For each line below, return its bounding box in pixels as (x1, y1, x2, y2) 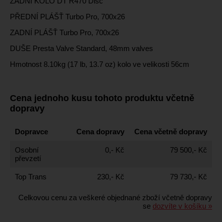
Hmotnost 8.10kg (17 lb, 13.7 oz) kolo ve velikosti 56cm (10, 60, 189, 69)
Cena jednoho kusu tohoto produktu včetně (10, 93, 194, 103)
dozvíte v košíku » (153, 202, 212, 211)
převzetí (15, 154, 41, 163)
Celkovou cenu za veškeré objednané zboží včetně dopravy (18, 193, 212, 202)
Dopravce (15, 127, 48, 136)
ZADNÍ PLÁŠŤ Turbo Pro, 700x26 (10, 28, 119, 37)
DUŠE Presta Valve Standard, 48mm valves (10, 44, 153, 53)
